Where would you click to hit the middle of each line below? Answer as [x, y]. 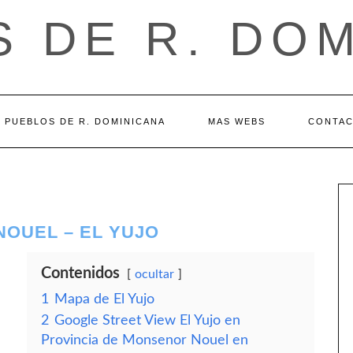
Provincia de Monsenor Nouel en [145, 340]
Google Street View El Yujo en [147, 320]
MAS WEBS [236, 121]
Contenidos [80, 273]
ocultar [154, 274]
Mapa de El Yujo [104, 299]
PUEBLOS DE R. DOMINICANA [85, 121]
